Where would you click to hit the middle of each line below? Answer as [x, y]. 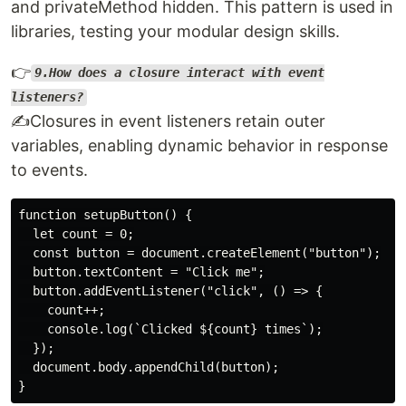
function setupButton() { [105, 214]
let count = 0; [76, 233]
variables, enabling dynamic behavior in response [199, 145]
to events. [49, 169]
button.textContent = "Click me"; [141, 271]
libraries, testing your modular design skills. [175, 31]
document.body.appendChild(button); [149, 367]
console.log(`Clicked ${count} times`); [170, 329]
